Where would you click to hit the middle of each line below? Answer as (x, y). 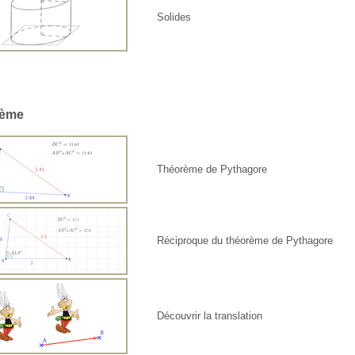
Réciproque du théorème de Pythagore (245, 241)
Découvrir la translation (210, 316)
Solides (174, 17)
